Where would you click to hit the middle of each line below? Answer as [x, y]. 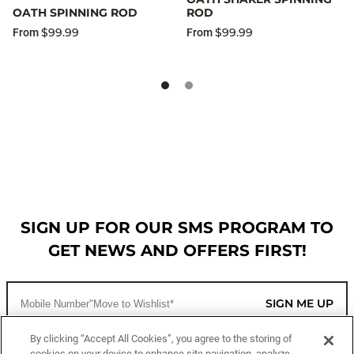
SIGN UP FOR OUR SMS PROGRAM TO [177, 228]
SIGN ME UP [299, 303]
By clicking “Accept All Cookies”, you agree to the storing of [162, 339]
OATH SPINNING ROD [75, 13]
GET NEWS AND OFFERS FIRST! [177, 250]
